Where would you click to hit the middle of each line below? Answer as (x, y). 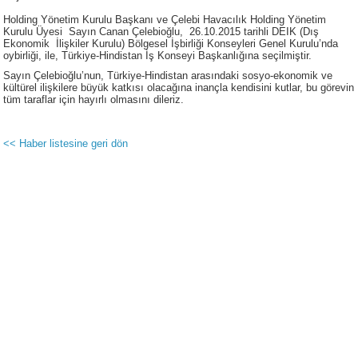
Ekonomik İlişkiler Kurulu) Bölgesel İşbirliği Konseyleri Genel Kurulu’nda (171, 44)
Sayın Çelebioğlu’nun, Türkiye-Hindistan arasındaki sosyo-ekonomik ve (168, 76)
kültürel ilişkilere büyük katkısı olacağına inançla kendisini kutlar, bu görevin (179, 88)
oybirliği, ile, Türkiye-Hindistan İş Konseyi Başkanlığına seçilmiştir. (157, 56)
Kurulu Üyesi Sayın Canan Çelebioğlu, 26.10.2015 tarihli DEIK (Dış (161, 32)
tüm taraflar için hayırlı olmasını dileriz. (93, 99)
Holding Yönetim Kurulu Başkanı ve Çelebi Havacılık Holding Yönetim (165, 20)
